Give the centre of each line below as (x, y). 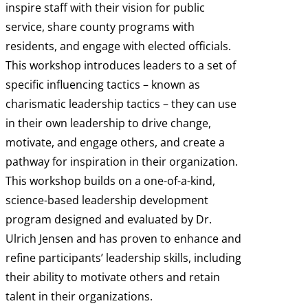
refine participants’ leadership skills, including (123, 258)
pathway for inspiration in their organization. (122, 162)
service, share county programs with (100, 27)
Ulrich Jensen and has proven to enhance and (123, 239)
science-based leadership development (107, 200)
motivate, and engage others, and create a (115, 143)
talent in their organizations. (79, 297)
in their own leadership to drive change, (108, 123)
